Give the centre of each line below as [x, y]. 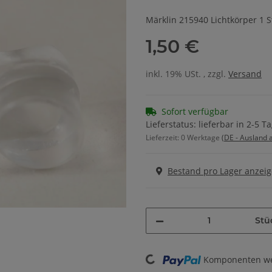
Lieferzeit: [163, 138]
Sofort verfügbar [195, 112]
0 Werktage [201, 138]
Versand [245, 74]
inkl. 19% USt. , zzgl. [187, 74]
